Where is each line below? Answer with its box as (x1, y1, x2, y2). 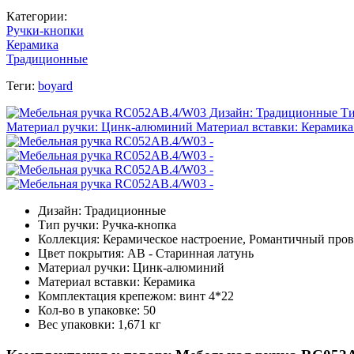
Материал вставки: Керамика (38, 274, 195, 288)
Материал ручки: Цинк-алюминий (38, 260, 224, 274)
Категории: (6, 9, 67, 23)
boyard (38, 78, 73, 92)
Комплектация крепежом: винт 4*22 (38, 288, 234, 303)
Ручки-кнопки (6, 23, 84, 37)
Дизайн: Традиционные (38, 203, 166, 217)
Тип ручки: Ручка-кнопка (38, 217, 176, 232)
